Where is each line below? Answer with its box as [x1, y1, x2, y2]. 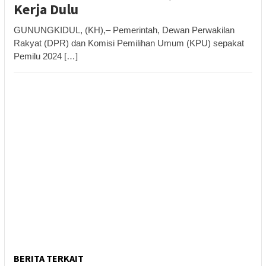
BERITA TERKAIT [14, 252, 84, 264]
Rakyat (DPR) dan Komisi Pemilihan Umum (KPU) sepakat [14, 37, 244, 48]
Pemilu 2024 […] [14, 50, 78, 61]
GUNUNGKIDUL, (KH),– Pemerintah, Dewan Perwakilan [14, 24, 235, 35]
